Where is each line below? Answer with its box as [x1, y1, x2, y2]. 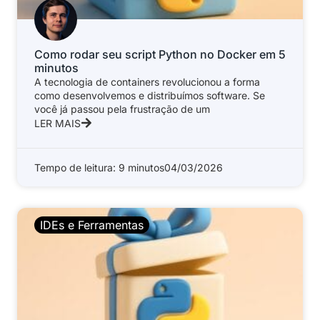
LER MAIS [34, 117, 81, 130]
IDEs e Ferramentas [40, 218, 144, 233]
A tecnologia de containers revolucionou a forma [34, 76, 260, 89]
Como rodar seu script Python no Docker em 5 [34, 47, 286, 62]
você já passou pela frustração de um [34, 103, 210, 116]
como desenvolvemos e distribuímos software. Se [34, 89, 265, 102]
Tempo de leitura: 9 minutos [34, 161, 164, 174]
